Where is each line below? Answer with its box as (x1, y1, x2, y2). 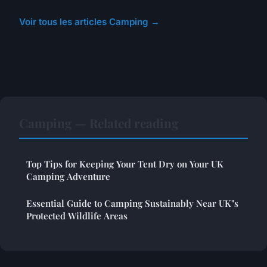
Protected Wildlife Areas (26, 209, 128, 222)
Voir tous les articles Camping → (19, 15, 160, 27)
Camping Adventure (26, 170, 110, 182)
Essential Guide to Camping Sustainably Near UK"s (26, 197, 238, 209)
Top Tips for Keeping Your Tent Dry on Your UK (26, 157, 223, 170)
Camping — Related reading (19, 114, 179, 131)
